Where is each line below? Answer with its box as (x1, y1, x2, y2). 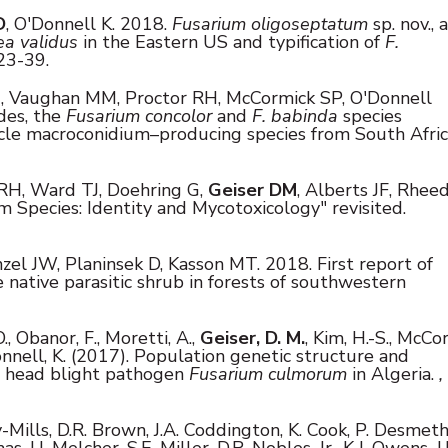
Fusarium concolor (66, 103, 212, 128)
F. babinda (252, 103, 338, 128)
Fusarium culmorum (189, 361, 347, 386)
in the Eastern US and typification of (78, 29, 385, 54)
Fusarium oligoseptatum (172, 11, 368, 36)
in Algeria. (347, 361, 439, 386)
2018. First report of (265, 251, 433, 276)
